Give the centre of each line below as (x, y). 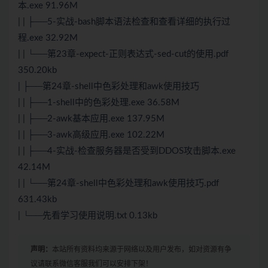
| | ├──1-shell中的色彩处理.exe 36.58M (99, 103)
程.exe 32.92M (48, 38)
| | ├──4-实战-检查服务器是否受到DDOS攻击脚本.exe (127, 151)
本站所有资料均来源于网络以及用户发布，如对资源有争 (142, 250)
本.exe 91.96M (48, 6)
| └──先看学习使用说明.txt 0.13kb (88, 216)
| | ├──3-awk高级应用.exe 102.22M (91, 135)
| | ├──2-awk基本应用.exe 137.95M (91, 119)
